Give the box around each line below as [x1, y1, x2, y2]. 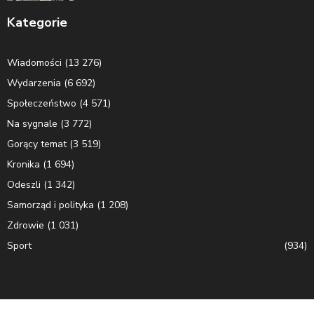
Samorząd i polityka [7, 198, 94, 212]
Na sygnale [7, 116, 57, 130]
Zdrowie [7, 218, 44, 232]
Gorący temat [7, 137, 67, 151]
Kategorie [7, 13, 67, 31]
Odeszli [7, 177, 41, 191]
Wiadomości [7, 55, 62, 69]
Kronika [7, 157, 40, 171]
